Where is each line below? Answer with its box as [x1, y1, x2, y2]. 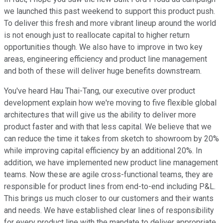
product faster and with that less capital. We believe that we [4, 122, 212, 132]
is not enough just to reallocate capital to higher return [4, 30, 190, 40]
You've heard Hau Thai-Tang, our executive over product [4, 86, 195, 96]
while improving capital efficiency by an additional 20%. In [4, 146, 202, 156]
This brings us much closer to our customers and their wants [4, 194, 214, 204]
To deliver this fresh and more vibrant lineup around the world [4, 18, 216, 28]
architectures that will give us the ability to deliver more [4, 110, 196, 120]
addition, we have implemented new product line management [4, 158, 218, 168]
